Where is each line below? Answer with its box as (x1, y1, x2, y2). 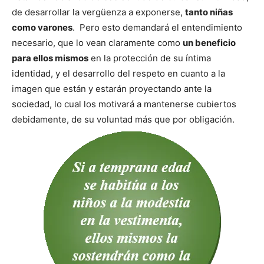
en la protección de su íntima (88, 52, 211, 64)
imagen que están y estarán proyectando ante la (12, 82, 212, 94)
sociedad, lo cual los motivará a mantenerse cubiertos (12, 98, 236, 110)
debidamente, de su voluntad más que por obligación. (12, 113, 237, 125)
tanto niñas (185, 6, 233, 18)
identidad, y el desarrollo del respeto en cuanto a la (12, 67, 225, 79)
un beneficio (183, 37, 236, 48)
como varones (12, 21, 72, 33)
